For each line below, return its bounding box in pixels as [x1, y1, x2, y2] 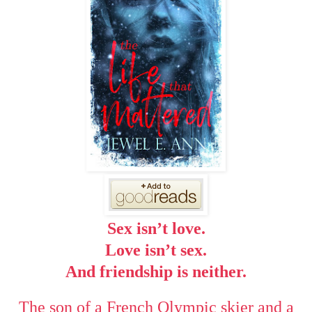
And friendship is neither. [65, 262, 247, 281]
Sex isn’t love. [107, 219, 205, 237]
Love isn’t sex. [105, 240, 207, 259]
